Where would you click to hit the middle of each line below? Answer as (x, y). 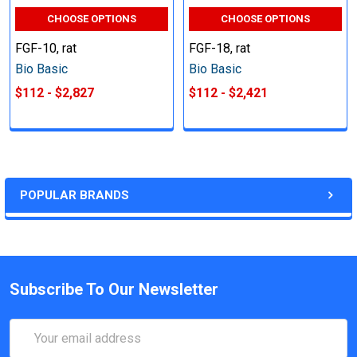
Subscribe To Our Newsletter (114, 289)
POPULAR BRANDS (75, 195)
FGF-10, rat (46, 48)
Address (33, 347)
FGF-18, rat (220, 48)
